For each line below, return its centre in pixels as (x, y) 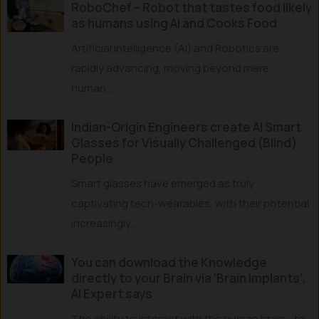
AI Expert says (112, 294)
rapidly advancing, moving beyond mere (170, 68)
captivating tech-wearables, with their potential (190, 203)
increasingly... (104, 223)
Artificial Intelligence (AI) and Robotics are (175, 48)
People (92, 158)
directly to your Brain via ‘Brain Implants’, (189, 278)
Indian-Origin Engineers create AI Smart (186, 127)
